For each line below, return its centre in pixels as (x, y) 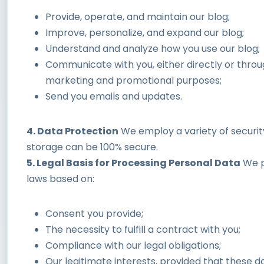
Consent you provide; (94, 213)
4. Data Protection (72, 131)
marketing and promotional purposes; (133, 80)
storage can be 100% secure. (92, 147)
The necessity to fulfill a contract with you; (143, 229)
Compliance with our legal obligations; (133, 245)
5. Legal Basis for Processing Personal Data (133, 163)
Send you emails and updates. (114, 96)
